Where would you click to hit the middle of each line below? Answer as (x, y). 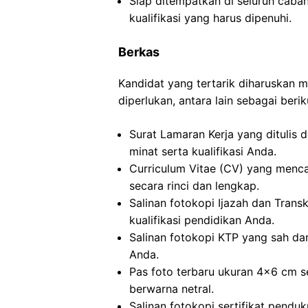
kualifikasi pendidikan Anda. (202, 220)
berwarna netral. (172, 289)
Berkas (139, 52)
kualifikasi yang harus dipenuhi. (210, 18)
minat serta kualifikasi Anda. (203, 151)
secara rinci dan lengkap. (194, 186)
